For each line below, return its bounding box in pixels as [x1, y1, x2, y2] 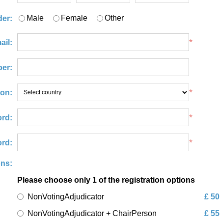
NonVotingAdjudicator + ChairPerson [27, 209, 157, 218]
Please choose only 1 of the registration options [17, 176, 195, 184]
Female [60, 14, 87, 22]
